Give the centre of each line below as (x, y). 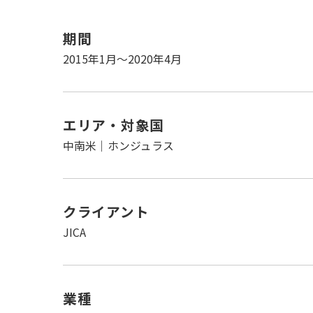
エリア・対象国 (114, 124)
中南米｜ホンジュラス (124, 145)
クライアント (106, 211)
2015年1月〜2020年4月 (122, 59)
